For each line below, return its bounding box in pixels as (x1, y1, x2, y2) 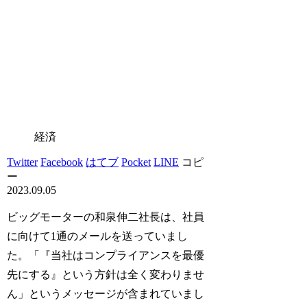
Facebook (40, 156, 84, 168)
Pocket (121, 156, 151, 168)
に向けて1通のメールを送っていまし (7, 230, 188, 242)
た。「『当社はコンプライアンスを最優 (7, 249, 205, 261)
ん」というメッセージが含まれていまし (7, 287, 205, 299)
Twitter (7, 156, 38, 168)
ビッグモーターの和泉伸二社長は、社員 (7, 210, 205, 223)
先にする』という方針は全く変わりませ (7, 268, 205, 280)
